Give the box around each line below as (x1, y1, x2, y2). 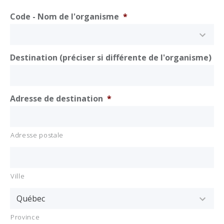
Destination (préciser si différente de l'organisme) (10, 51, 211, 63)
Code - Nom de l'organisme (10, 10, 119, 22)
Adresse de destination (10, 92, 103, 104)
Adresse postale (10, 130, 63, 139)
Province (10, 212, 40, 221)
